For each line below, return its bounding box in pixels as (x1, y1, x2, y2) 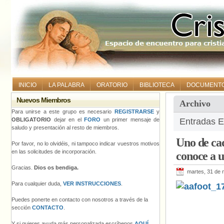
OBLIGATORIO (11, 116, 51, 122)
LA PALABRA (48, 81, 84, 88)
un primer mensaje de (100, 116, 159, 122)
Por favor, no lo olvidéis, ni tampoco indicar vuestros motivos (11, 140, 159, 146)
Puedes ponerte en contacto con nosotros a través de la (11, 196, 148, 202)
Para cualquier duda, (11, 180, 63, 186)
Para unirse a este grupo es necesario (11, 108, 114, 114)
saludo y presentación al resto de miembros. (11, 124, 119, 130)
